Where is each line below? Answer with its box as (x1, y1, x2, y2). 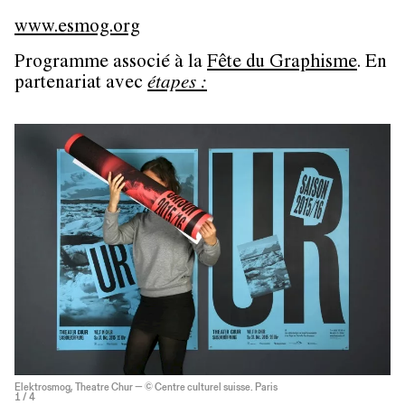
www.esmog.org (14, 19, 140, 39)
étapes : (147, 75, 207, 95)
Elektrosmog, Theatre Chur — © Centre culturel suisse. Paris (14, 380, 278, 394)
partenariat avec (14, 75, 147, 95)
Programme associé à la (14, 54, 207, 74)
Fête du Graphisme (207, 54, 357, 74)
